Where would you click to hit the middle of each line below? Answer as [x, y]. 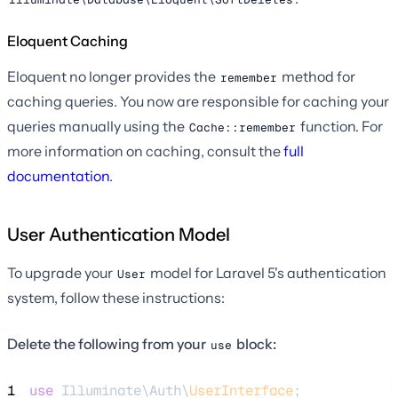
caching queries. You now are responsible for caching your [198, 102]
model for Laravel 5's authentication [267, 273]
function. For [340, 127]
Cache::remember [243, 127]
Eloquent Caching [68, 41]
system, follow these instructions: [116, 298]
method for [317, 77]
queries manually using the [97, 127]
